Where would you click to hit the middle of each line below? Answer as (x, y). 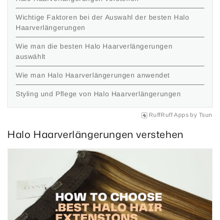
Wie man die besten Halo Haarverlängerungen (94, 46)
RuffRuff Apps (169, 115)
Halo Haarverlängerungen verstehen (96, 134)
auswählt (31, 57)
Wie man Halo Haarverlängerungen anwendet (93, 75)
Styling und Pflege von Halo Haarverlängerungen (98, 94)
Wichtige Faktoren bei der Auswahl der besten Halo (103, 17)
